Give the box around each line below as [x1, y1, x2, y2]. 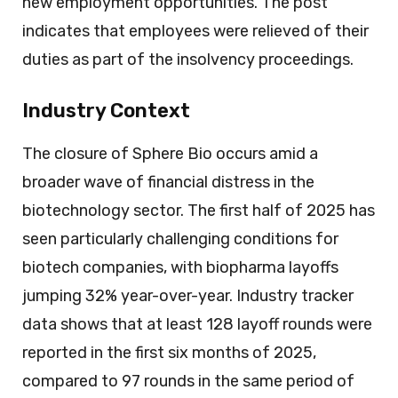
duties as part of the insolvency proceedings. [22, 49, 354, 69]
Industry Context [22, 98, 190, 123]
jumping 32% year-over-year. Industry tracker [22, 285, 354, 306]
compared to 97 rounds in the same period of [22, 370, 354, 391]
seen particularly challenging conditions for [22, 228, 338, 249]
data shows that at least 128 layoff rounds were [22, 314, 372, 334]
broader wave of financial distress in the [22, 171, 314, 192]
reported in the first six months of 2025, [22, 342, 316, 362]
